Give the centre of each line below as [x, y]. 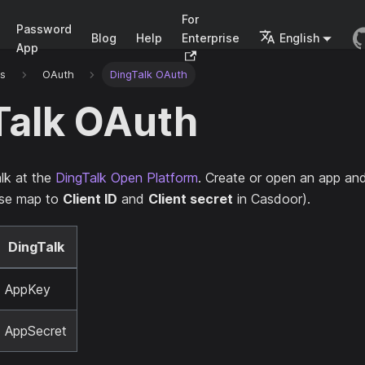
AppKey [28, 290]
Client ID [90, 199]
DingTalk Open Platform [127, 178]
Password [44, 29]
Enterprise [210, 38]
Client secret [191, 199]
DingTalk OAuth [149, 75]
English [299, 38]
